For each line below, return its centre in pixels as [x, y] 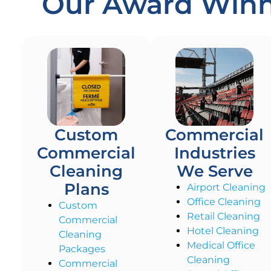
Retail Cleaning [223, 217]
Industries [214, 153]
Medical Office [221, 246]
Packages [82, 249]
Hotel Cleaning [223, 231]
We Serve [214, 171]
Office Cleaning [224, 202]
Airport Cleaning [226, 188]
